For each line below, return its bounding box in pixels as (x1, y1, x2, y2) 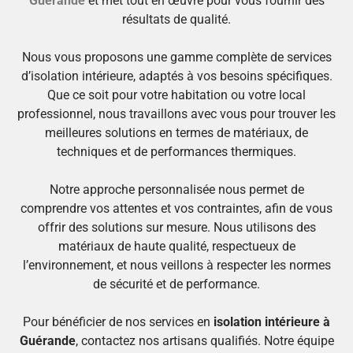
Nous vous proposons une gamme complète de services (21, 49, 332, 65)
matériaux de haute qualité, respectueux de (58, 238, 295, 254)
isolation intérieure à (214, 314, 330, 329)
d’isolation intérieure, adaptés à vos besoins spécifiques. (20, 68, 333, 84)
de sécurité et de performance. (93, 276, 260, 292)
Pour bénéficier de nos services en (23, 314, 214, 329)
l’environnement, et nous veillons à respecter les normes (22, 257, 331, 273)
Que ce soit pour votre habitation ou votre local (47, 87, 306, 102)
